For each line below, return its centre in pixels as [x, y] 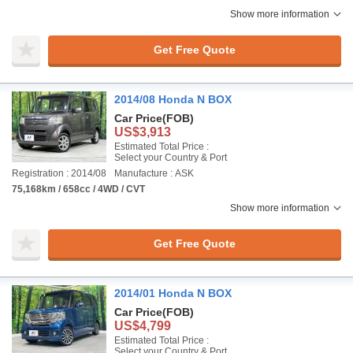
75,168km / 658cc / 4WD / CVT [78, 189]
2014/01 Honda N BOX [173, 293]
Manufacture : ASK [154, 173]
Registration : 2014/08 [59, 173]
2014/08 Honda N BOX [173, 99]
